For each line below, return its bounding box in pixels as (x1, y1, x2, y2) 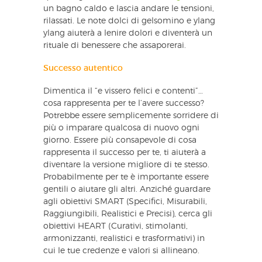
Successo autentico (43, 64, 123, 73)
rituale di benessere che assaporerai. (43, 41, 186, 50)
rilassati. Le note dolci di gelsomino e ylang (43, 16, 215, 25)
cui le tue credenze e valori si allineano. (43, 246, 199, 255)
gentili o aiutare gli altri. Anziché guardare (43, 185, 211, 194)
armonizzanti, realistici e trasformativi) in (43, 234, 205, 243)
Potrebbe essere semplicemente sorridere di (43, 111, 219, 120)
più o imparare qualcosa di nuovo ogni (43, 123, 199, 132)
